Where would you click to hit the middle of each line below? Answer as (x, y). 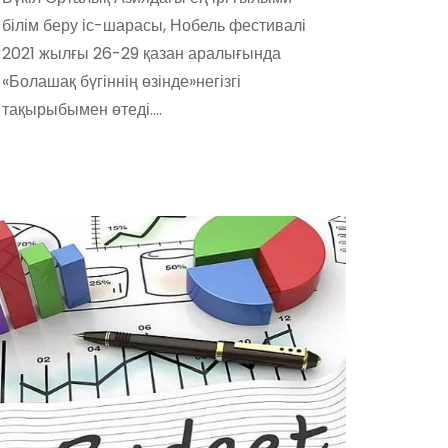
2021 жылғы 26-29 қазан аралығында (141, 53)
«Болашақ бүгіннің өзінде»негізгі (121, 81)
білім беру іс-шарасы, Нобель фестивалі (154, 25)
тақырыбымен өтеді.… (82, 109)
